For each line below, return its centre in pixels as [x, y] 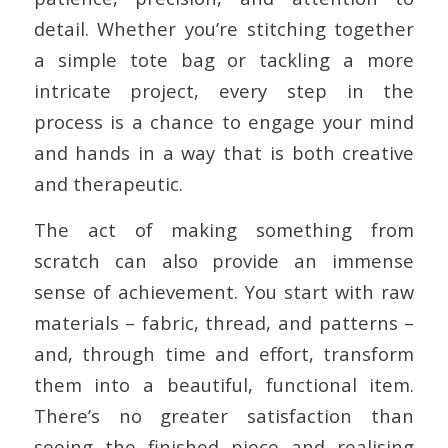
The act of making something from [224, 230]
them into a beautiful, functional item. [224, 385]
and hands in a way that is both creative [224, 152]
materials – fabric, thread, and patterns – [224, 323]
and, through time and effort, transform [224, 354]
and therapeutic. [108, 183]
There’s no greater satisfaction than [224, 416]
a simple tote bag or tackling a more [224, 59]
